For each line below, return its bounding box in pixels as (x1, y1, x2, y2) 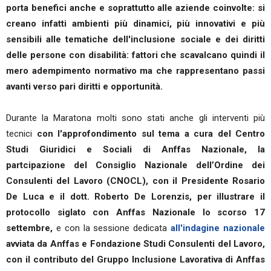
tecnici (6, 128, 37, 139)
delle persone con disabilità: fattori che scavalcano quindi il (6, 50, 265, 60)
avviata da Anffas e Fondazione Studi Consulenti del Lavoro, (6, 238, 265, 249)
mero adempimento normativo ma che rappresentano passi (6, 65, 265, 76)
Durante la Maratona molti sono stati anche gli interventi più (6, 113, 265, 123)
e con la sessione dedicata (56, 223, 171, 233)
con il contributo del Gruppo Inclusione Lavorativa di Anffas (6, 254, 265, 265)
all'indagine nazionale (171, 223, 266, 233)
